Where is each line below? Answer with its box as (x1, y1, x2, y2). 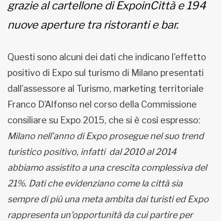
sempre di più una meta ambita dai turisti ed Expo (7, 193, 209, 204)
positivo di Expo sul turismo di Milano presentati (7, 67, 204, 78)
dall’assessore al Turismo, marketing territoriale (7, 83, 204, 94)
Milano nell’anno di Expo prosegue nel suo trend (7, 130, 204, 141)
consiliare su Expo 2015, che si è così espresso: (7, 114, 200, 125)
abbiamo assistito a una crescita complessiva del (7, 162, 207, 173)
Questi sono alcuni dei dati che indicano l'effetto (7, 51, 206, 62)
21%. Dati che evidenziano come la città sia (7, 178, 183, 188)
